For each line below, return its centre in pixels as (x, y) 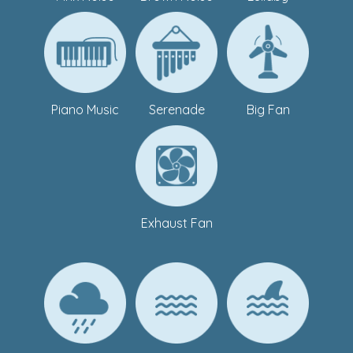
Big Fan (268, 109)
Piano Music (85, 109)
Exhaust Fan (176, 223)
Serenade (176, 109)
